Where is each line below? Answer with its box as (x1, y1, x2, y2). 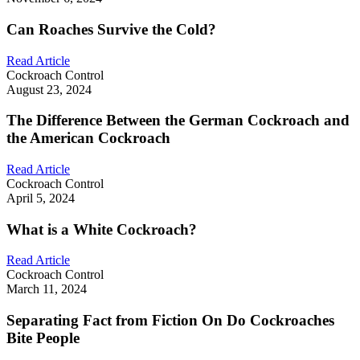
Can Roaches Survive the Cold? (6, 20, 216, 38)
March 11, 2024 (6, 282, 87, 297)
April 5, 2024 (6, 191, 75, 205)
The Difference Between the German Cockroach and (6, 112, 350, 129)
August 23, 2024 (6, 82, 92, 96)
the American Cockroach (6, 129, 170, 147)
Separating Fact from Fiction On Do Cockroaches (6, 312, 334, 329)
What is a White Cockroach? (6, 220, 197, 238)
